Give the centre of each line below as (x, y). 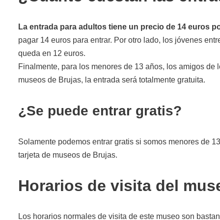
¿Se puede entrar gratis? (100, 110)
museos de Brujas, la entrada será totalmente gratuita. (112, 80)
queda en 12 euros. (52, 53)
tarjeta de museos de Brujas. (68, 155)
